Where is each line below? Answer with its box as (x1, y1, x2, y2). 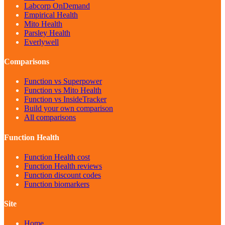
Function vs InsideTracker (24, 95, 106, 104)
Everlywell (24, 37, 59, 46)
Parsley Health (24, 28, 70, 37)
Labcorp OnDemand (24, 1, 90, 10)
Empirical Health (24, 10, 78, 19)
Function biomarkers (24, 179, 89, 188)
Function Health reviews (24, 161, 102, 170)
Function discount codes (24, 170, 101, 179)
